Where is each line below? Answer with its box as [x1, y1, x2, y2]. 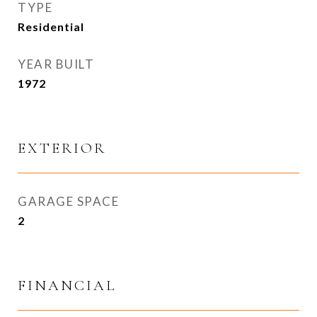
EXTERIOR [18, 139, 106, 157]
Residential [18, 20, 84, 33]
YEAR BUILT [18, 57, 94, 71]
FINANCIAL [18, 277, 116, 294]
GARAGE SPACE [18, 194, 119, 209]
